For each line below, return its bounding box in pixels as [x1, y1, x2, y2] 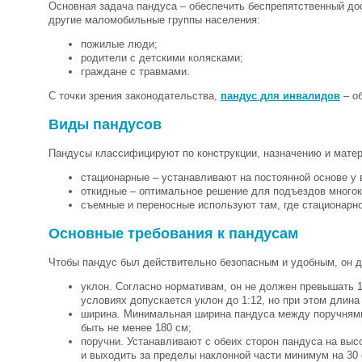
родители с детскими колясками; [81, 51, 243, 64]
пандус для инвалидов [221, 89, 340, 102]
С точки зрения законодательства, [48, 89, 221, 102]
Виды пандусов [48, 116, 162, 133]
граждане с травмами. [81, 65, 190, 78]
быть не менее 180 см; [81, 321, 192, 334]
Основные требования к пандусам [48, 225, 298, 242]
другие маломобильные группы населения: [48, 13, 260, 26]
